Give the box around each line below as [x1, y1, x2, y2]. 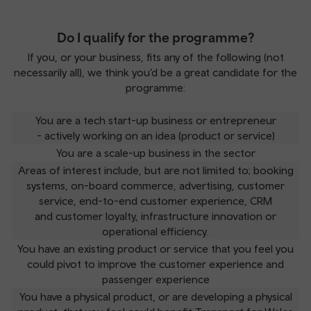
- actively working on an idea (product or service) [36, 129, 275, 142]
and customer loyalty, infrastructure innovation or [35, 210, 276, 222]
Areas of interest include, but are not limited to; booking [17, 164, 294, 176]
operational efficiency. [102, 225, 209, 237]
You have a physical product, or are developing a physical [19, 290, 292, 303]
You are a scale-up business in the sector [56, 146, 255, 159]
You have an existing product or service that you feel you [17, 242, 294, 255]
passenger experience [101, 273, 210, 285]
